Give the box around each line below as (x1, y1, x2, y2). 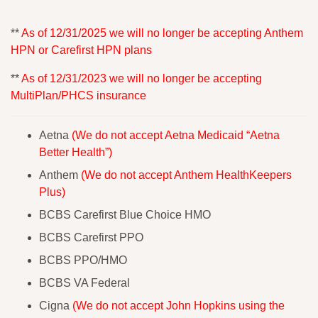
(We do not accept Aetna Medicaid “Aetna (72, 128, 280, 141)
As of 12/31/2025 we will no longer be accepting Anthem (19, 26, 303, 39)
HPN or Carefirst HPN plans (11, 43, 152, 56)
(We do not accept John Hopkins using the (72, 299, 285, 312)
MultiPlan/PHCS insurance (11, 89, 146, 102)
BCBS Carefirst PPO (39, 231, 143, 243)
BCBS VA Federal (39, 276, 130, 289)
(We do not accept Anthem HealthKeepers (81, 168, 292, 181)
